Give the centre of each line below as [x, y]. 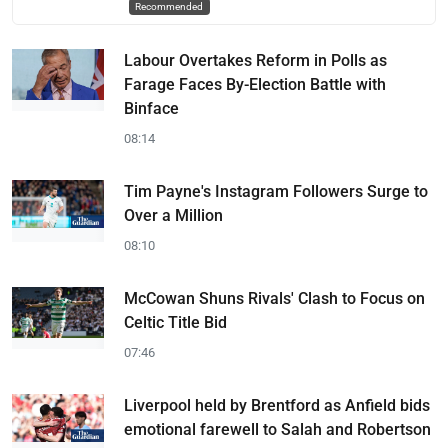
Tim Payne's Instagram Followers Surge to [276, 191]
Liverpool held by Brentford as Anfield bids [277, 405]
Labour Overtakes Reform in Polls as [255, 60]
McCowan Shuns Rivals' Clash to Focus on [274, 298]
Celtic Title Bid [175, 322]
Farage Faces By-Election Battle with [255, 84]
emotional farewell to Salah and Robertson [277, 429]
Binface [151, 108]
